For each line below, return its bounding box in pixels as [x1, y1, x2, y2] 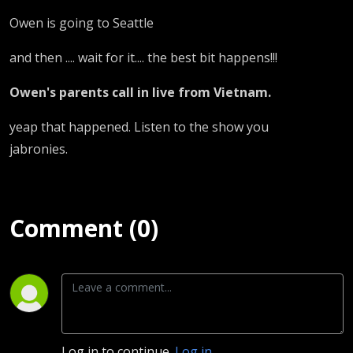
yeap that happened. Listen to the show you [9, 117, 269, 136]
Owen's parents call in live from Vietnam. [9, 83, 271, 101]
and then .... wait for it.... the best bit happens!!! [9, 48, 277, 66]
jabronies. [9, 139, 71, 158]
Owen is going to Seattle [9, 13, 154, 32]
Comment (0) [9, 211, 158, 244]
